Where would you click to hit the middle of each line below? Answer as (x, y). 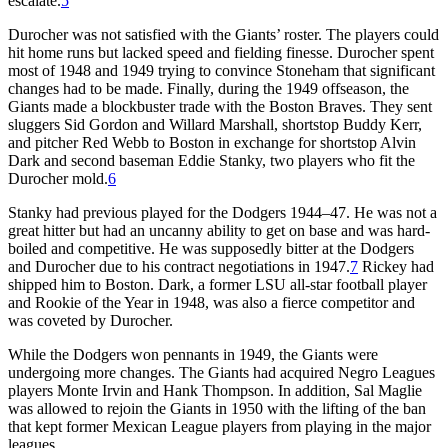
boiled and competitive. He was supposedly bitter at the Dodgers (211, 248)
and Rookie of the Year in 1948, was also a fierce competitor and (211, 302)
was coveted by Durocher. (90, 320)
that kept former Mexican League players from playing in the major (219, 426)
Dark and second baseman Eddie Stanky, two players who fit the (211, 160)
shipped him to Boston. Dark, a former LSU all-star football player (217, 284)
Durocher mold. (58, 178)
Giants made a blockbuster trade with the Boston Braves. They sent (220, 106)
